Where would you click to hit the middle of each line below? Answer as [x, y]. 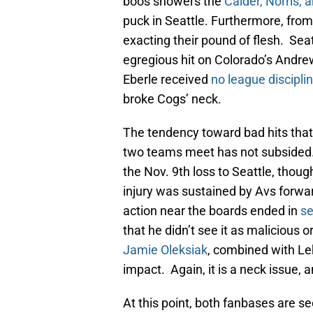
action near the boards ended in [212, 211]
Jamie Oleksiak [165, 250]
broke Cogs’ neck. [172, 99]
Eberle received [167, 80]
